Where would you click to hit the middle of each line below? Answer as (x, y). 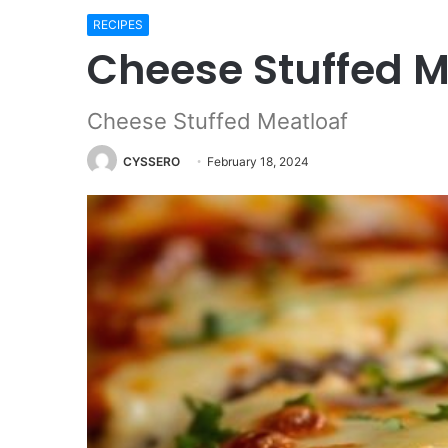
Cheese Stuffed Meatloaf (217, 121)
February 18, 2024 (258, 161)
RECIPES (118, 24)
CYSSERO (151, 161)
